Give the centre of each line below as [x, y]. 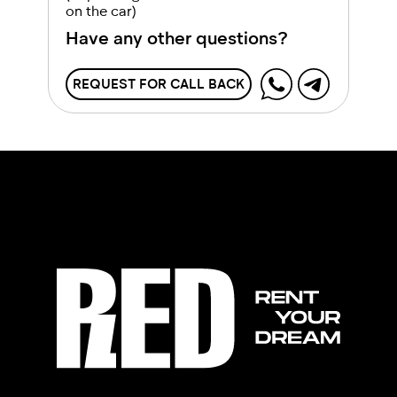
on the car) [101, 10]
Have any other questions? [177, 37]
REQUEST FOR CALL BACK [159, 83]
